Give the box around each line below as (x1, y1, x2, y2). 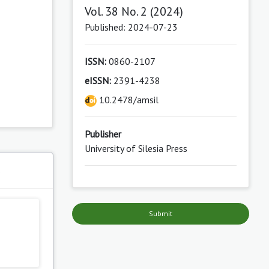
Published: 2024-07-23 (84, 21, 178, 34)
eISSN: (84, 74, 111, 87)
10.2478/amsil (96, 94, 159, 106)
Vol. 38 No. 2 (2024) (84, 4, 183, 20)
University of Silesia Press (84, 142, 187, 155)
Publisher (84, 128, 121, 141)
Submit (148, 209, 172, 219)
